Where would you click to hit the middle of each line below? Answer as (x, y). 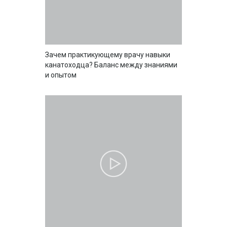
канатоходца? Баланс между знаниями (111, 65)
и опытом (61, 75)
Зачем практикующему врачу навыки (108, 54)
